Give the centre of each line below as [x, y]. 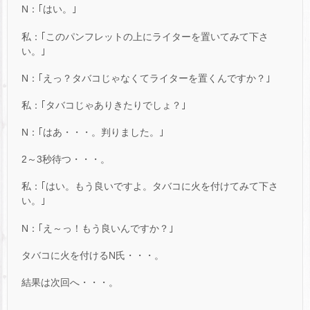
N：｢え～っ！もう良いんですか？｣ [98, 228]
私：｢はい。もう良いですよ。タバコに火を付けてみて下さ [150, 186]
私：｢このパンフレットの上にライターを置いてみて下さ [145, 36]
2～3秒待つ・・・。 [66, 159]
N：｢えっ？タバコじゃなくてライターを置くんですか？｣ [146, 78]
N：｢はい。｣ [49, 9]
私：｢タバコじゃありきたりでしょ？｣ [104, 105]
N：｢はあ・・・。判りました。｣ [93, 133]
